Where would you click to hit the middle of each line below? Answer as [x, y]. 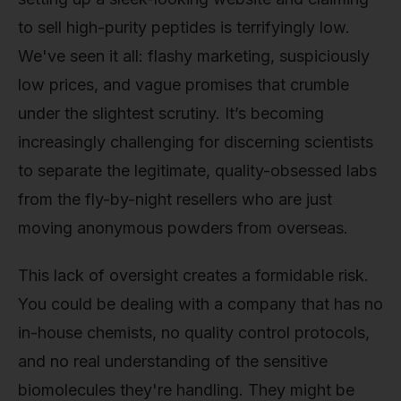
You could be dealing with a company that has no [200, 304]
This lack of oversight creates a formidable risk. [193, 276]
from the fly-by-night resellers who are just [175, 199]
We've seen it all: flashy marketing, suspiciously [194, 55]
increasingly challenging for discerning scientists [196, 141]
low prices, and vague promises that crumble [183, 84]
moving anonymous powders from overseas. [183, 227]
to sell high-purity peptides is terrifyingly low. [184, 27]
